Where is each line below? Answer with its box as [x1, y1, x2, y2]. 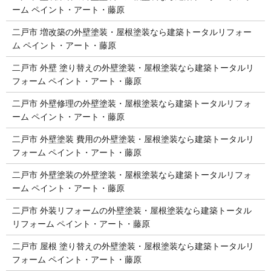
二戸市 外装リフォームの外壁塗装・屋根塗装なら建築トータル [11, 205, 252, 215]
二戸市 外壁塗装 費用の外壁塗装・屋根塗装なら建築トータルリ [11, 134, 254, 144]
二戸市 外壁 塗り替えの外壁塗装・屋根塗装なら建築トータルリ [11, 62, 254, 73]
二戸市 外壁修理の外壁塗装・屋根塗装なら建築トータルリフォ [11, 98, 252, 108]
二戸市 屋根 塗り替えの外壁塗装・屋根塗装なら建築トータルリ [11, 241, 254, 251]
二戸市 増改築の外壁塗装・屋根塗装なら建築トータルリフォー [11, 27, 252, 37]
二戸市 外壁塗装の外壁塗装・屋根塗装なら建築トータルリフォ [11, 169, 252, 180]
